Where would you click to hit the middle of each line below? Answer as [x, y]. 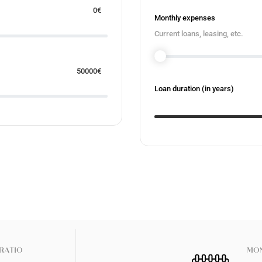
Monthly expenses [185, 18]
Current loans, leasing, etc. [199, 33]
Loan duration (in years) [194, 88]
